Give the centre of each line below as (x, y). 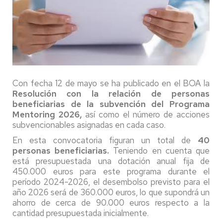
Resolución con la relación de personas (111, 94)
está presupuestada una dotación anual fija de (111, 161)
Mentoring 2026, (49, 114)
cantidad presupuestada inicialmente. (81, 213)
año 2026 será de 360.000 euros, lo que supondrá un (111, 192)
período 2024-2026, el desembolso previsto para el (111, 182)
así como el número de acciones (147, 114)
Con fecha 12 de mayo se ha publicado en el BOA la (111, 83)
